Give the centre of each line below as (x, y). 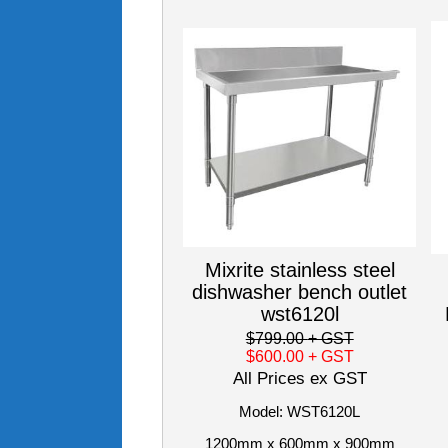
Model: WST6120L (300, 412)
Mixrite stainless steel (299, 270)
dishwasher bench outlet (300, 292)
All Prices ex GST (299, 379)
